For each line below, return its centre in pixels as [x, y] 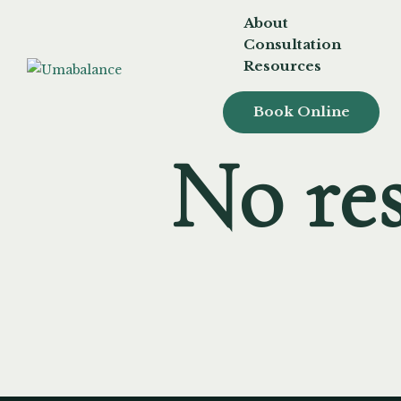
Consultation [293, 44]
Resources [283, 66]
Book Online [301, 111]
